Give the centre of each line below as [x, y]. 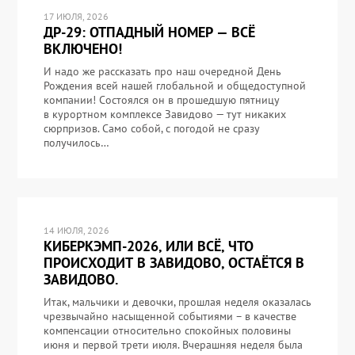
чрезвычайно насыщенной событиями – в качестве [170, 316]
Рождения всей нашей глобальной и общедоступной [174, 86]
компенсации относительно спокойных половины [167, 330]
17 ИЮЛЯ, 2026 [76, 16]
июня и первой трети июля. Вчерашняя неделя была [173, 344]
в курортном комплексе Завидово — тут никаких [164, 114]
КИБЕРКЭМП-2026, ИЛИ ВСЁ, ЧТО [148, 246]
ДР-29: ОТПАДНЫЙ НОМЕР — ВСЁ [149, 32]
